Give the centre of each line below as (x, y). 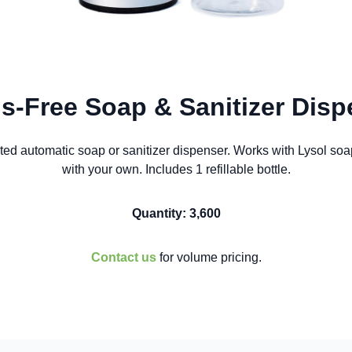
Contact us (123, 257)
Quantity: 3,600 (176, 213)
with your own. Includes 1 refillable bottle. (176, 169)
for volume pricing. (209, 257)
